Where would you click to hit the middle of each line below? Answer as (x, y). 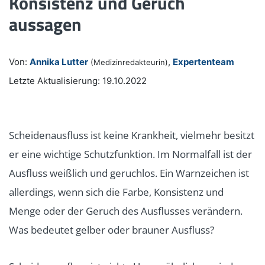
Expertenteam (203, 62)
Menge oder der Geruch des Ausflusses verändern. (126, 211)
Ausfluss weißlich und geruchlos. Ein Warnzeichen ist (129, 173)
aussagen (45, 24)
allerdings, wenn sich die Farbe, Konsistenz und (116, 192)
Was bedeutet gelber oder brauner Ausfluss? (112, 230)
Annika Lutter (59, 62)
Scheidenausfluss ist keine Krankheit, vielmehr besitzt (132, 135)
